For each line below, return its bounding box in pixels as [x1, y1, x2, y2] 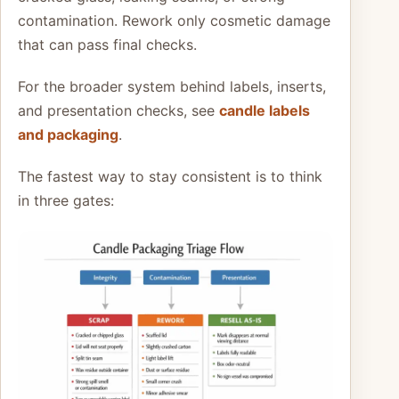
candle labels [219, 101, 310, 119]
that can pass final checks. [18, 35, 197, 53]
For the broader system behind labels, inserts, [18, 77, 326, 95]
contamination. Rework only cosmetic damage [18, 11, 330, 29]
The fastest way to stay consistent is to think [18, 167, 322, 185]
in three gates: [18, 191, 114, 209]
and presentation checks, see [18, 101, 219, 119]
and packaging [18, 125, 118, 143]
